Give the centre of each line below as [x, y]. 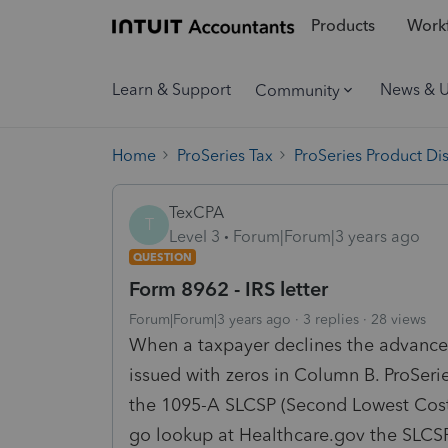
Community [297, 90]
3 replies [331, 319]
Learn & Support [171, 89]
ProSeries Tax [225, 155]
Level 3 [194, 236]
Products [342, 26]
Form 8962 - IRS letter [228, 288]
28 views [398, 319]
